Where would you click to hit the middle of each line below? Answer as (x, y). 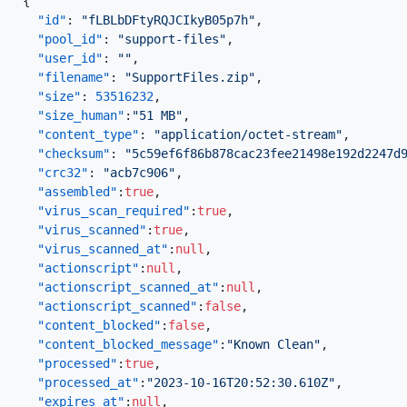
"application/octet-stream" (248, 134)
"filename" (74, 77)
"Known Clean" (273, 344)
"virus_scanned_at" (103, 249)
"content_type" (88, 134)
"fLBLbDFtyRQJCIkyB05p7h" (168, 20)
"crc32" (63, 173)
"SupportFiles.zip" (190, 77)
